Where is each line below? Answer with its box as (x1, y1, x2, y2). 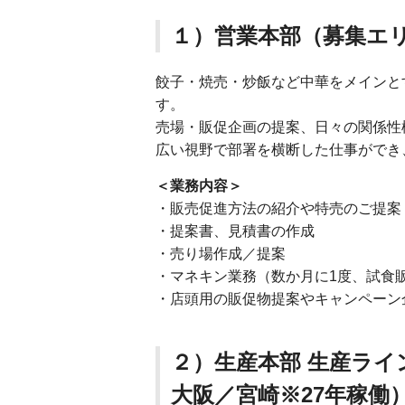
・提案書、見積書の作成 (155, 223, 315, 239)
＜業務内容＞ (155, 178, 242, 193)
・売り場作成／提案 (155, 246, 286, 261)
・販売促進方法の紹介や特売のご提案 (155, 201, 401, 216)
